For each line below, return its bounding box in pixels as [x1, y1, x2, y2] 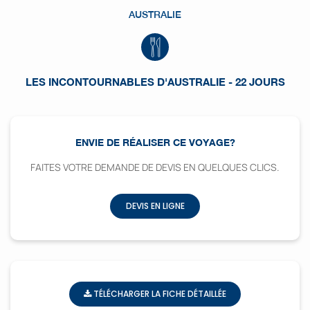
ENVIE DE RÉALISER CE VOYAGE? [75, 136, 235, 148]
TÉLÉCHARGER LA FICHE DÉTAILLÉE [91, 288, 226, 300]
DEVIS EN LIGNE [125, 200, 185, 212]
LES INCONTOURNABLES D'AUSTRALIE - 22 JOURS [25, 75, 285, 88]
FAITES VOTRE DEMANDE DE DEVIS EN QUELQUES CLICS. [30, 161, 280, 174]
